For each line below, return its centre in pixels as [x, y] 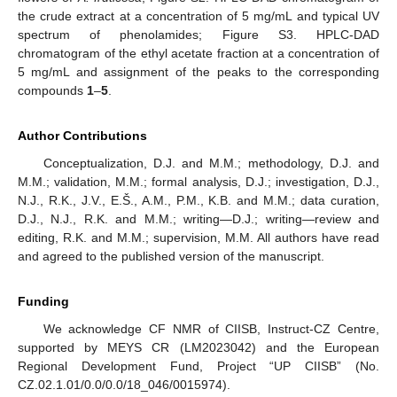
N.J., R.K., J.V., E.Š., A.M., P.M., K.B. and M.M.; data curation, [198, 200]
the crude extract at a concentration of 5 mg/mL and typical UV [198, 16]
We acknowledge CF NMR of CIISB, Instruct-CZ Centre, [211, 328]
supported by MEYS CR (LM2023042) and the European [198, 347]
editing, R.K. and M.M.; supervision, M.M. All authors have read [198, 237]
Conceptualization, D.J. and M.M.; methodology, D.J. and [211, 163]
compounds [52, 90]
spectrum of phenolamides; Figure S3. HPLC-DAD [198, 34]
